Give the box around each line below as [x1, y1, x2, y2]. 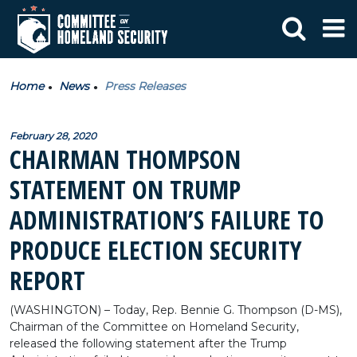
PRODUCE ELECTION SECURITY [10, 233, 302, 267]
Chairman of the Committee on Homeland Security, [10, 320, 299, 334]
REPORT [10, 263, 85, 297]
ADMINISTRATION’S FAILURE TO [10, 202, 324, 237]
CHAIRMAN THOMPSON [10, 142, 241, 176]
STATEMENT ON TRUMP [10, 172, 241, 206]
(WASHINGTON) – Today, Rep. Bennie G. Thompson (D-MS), [10, 303, 342, 317]
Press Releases [104, 79, 186, 93]
